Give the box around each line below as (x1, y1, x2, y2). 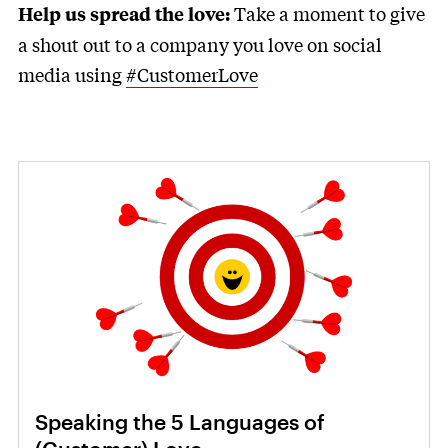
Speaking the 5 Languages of (35, 409, 325, 435)
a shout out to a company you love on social (18, 30, 382, 57)
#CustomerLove (126, 60, 258, 87)
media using (18, 60, 126, 87)
